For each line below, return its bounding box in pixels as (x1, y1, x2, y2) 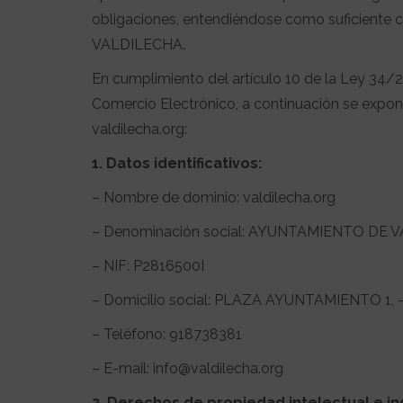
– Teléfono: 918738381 (92, 326, 242, 343)
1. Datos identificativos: (92, 155, 262, 172)
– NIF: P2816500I (92, 257, 204, 274)
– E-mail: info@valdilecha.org (92, 360, 283, 377)
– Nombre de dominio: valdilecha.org (92, 189, 336, 206)
